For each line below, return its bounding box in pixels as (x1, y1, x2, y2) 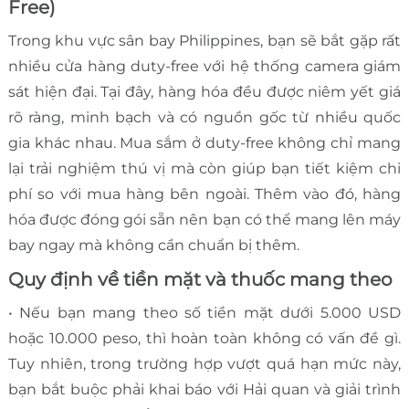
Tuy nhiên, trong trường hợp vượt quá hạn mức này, (7, 355, 402, 373)
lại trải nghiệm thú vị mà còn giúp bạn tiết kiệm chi (7, 160, 402, 178)
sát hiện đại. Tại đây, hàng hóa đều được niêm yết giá (7, 83, 402, 101)
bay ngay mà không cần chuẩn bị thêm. (7, 236, 299, 255)
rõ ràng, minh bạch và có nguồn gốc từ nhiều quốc (7, 109, 402, 127)
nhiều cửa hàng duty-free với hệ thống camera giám (7, 58, 402, 76)
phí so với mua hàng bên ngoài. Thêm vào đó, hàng (7, 185, 402, 204)
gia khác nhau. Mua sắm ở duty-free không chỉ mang (7, 134, 402, 152)
